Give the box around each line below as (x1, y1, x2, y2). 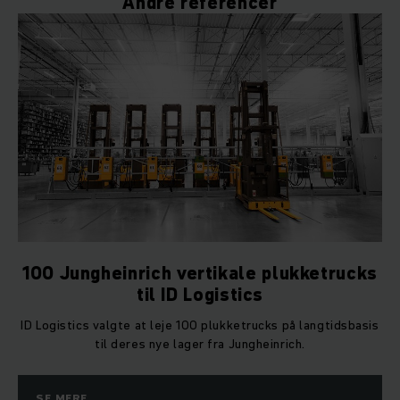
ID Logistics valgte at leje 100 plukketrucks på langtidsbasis (21, 316, 379, 335)
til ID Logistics (136, 282, 264, 308)
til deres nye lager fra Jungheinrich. (95, 335, 305, 354)
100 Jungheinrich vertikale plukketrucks (22, 261, 378, 287)
